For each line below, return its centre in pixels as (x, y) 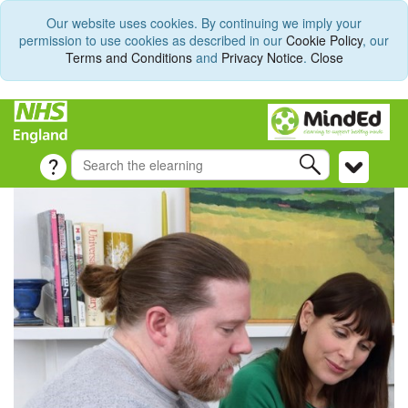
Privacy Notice (262, 57)
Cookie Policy (324, 40)
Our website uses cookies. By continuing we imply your (204, 23)
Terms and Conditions (128, 57)
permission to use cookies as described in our (153, 40)
